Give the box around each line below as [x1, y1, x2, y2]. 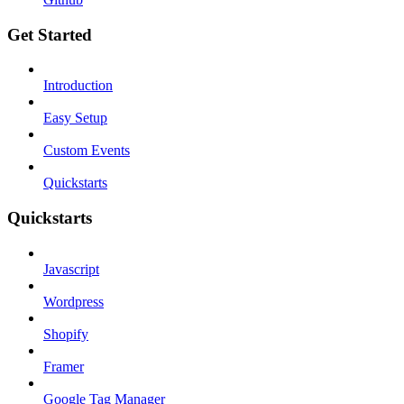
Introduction [43, 78, 113, 94]
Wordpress [43, 293, 104, 309]
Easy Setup [43, 110, 107, 126]
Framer [43, 358, 84, 374]
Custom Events [43, 142, 130, 159]
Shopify [43, 326, 88, 342]
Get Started [7, 24, 92, 44]
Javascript [43, 261, 99, 277]
